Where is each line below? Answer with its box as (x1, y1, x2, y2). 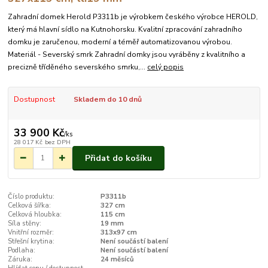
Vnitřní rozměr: (8, 228, 54, 237)
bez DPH (44, 138, 71, 147)
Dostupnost (13, 94, 55, 104)
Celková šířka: (8, 201, 51, 211)
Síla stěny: (8, 219, 42, 229)
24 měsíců (100, 255, 134, 264)
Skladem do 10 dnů (73, 94, 142, 104)
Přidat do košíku (85, 152, 152, 164)
